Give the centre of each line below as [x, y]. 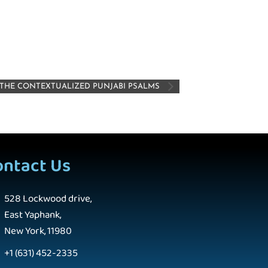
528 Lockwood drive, [48, 199]
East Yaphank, [32, 215]
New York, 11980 [38, 231]
